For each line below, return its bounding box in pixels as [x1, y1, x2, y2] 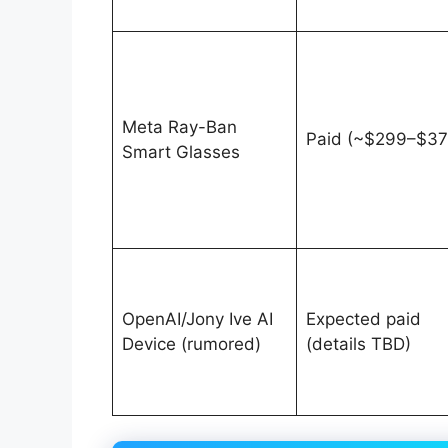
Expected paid [305, 308, 421, 329]
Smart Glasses [121, 141, 240, 162]
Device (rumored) [121, 333, 261, 354]
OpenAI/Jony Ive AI [121, 308, 273, 329]
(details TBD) [305, 333, 411, 354]
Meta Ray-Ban [121, 116, 237, 137]
